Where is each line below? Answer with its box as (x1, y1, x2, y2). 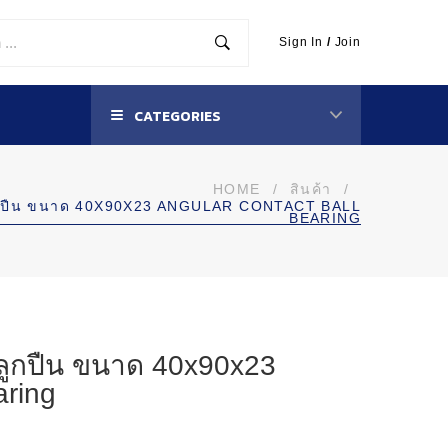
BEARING (289, 210, 361, 226)
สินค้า (289, 181, 332, 197)
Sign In (279, 35, 324, 49)
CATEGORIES (131, 106, 221, 127)
